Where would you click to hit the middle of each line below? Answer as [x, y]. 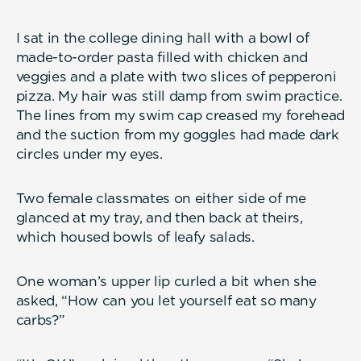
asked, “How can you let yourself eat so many [166, 301]
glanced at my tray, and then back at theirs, [159, 217]
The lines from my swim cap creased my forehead [180, 115]
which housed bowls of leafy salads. [135, 237]
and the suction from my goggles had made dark [177, 134]
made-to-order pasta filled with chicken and [162, 57]
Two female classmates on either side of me [161, 198]
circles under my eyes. [89, 154]
